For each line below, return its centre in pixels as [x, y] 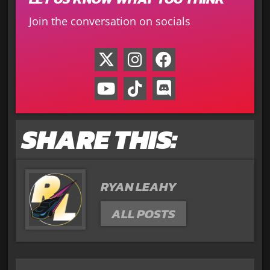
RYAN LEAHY [138, 187]
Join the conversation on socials [109, 21]
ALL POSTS [143, 214]
